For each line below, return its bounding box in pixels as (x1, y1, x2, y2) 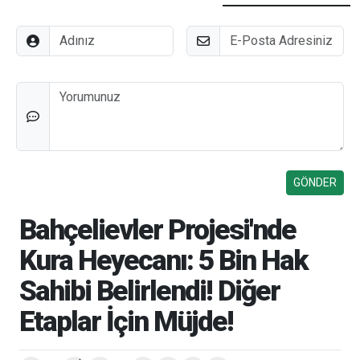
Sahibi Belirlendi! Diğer (19, 273, 280, 308)
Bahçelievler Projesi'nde (19, 212, 296, 247)
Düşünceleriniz (15, 82, 98, 98)
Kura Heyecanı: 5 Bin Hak (19, 243, 308, 277)
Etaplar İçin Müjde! (19, 304, 233, 338)
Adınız (15, 26, 51, 42)
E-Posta (186, 26, 231, 42)
